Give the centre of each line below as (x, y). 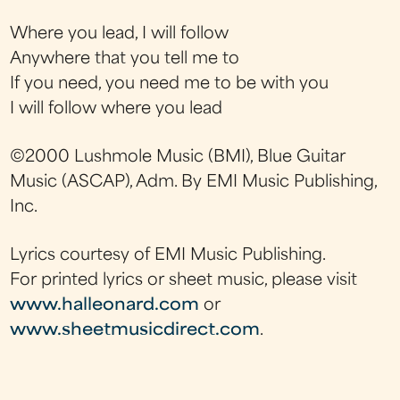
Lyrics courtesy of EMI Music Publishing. (168, 256)
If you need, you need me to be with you (170, 84)
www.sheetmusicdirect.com (135, 331)
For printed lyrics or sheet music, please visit (184, 281)
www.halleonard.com (105, 306)
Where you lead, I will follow (120, 34)
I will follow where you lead (117, 109)
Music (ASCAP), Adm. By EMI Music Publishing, (194, 182)
